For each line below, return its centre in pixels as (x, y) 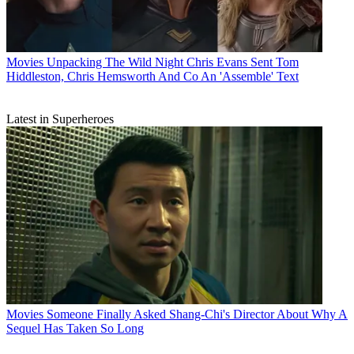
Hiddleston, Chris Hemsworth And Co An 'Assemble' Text (153, 77)
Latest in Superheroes (60, 119)
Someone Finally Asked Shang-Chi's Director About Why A (197, 314)
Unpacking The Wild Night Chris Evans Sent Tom (173, 62)
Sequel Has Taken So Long (75, 329)
